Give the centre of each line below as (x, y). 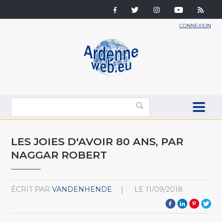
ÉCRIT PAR (31, 189)
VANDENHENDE (82, 189)
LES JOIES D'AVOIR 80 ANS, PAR (97, 141)
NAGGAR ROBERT (59, 155)
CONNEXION (195, 26)
